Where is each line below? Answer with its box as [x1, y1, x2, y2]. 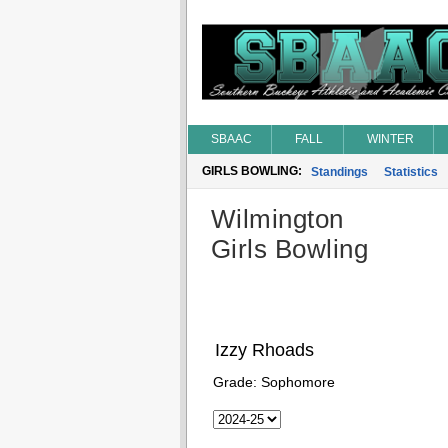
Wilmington [210, 204, 344, 234]
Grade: [212, 374, 261, 390]
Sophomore [260, 374, 335, 390]
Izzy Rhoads [214, 340, 314, 360]
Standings [310, 165, 368, 179]
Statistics [383, 165, 438, 179]
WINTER [366, 132, 414, 146]
